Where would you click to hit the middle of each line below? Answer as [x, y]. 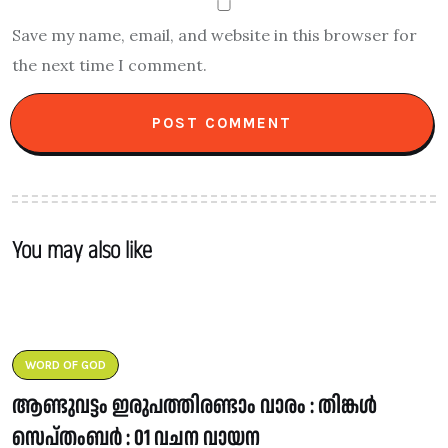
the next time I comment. [109, 64]
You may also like [82, 250]
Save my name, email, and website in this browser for [214, 34]
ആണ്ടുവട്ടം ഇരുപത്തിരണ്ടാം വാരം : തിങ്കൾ [194, 405]
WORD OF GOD [65, 364]
